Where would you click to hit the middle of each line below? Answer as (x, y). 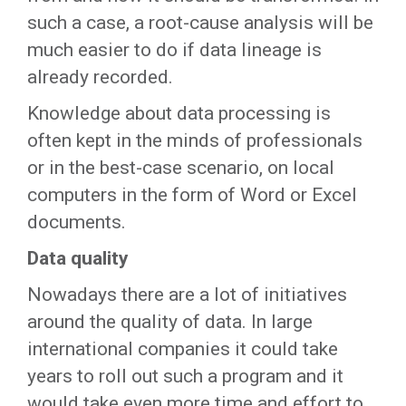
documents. (77, 222)
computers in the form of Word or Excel (192, 195)
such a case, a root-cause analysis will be (200, 23)
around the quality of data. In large (170, 322)
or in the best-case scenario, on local (181, 168)
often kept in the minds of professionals (195, 140)
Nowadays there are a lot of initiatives (187, 295)
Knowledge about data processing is (179, 113)
